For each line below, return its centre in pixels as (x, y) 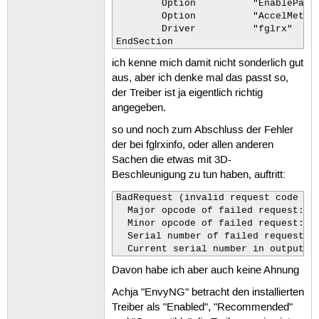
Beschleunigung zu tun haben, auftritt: (198, 176)
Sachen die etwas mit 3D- (171, 161)
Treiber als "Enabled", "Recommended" (202, 308)
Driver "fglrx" (138, 29)
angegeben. (138, 108)
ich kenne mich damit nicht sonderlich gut (207, 63)
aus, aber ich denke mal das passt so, (200, 78)
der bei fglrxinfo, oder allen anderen (192, 146)
